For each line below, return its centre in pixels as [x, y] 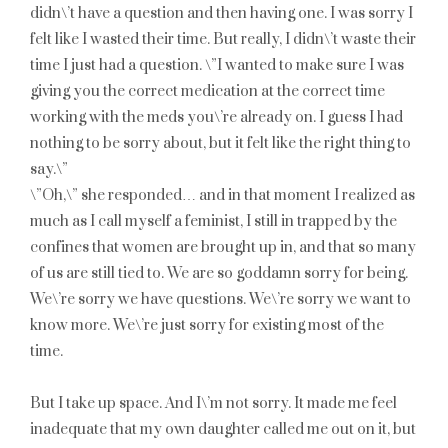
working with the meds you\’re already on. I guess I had [216, 117]
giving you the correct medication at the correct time [207, 91]
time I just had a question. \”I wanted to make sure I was [217, 65]
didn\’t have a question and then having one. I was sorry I [221, 13]
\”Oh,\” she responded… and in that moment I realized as [222, 195]
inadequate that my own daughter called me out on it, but [223, 429]
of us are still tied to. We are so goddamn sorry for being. [219, 273]
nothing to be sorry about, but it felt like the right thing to [220, 143]
